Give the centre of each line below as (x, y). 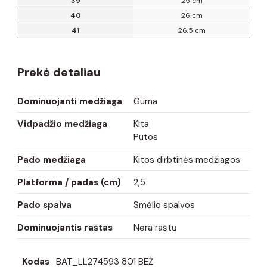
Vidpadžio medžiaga (62, 124)
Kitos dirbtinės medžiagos (187, 159)
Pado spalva (44, 205)
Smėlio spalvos (164, 205)
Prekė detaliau (59, 72)
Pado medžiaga (52, 159)
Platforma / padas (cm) (69, 182)
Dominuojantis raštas (65, 227)
